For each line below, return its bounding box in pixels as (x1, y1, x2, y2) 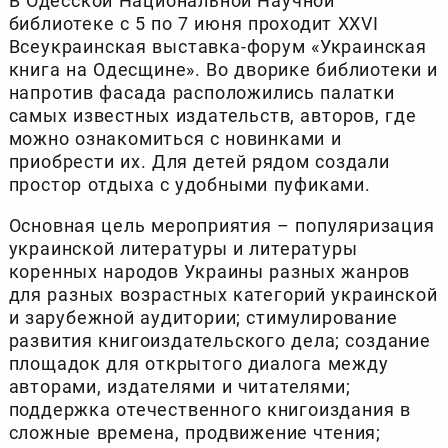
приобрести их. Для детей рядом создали (8, 151, 390, 173)
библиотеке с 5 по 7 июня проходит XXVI (8, 13, 379, 35)
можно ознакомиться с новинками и (8, 128, 342, 150)
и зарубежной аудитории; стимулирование (8, 307, 398, 329)
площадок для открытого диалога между (8, 353, 389, 375)
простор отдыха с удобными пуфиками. (8, 174, 371, 196)
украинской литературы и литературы (8, 238, 358, 260)
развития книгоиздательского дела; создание (8, 330, 431, 352)
